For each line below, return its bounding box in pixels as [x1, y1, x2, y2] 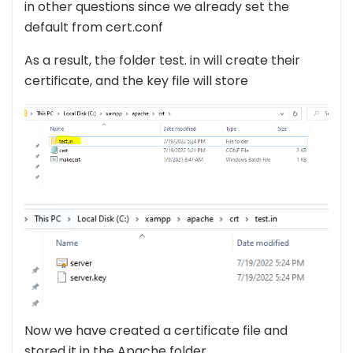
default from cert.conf [24, 17, 163, 36]
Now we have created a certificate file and [24, 321, 288, 340]
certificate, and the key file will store [24, 71, 248, 90]
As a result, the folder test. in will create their [24, 50, 300, 69]
